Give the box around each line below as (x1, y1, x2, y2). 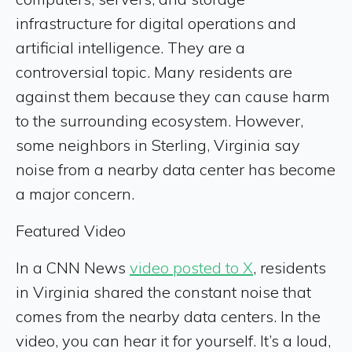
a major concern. (16, 184, 134, 203)
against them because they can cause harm (16, 86, 330, 106)
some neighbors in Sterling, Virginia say (16, 135, 300, 155)
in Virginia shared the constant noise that (16, 282, 311, 302)
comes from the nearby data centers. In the (16, 306, 321, 326)
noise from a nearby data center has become (16, 159, 335, 179)
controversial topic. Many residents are (16, 62, 292, 82)
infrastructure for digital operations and (16, 13, 296, 33)
